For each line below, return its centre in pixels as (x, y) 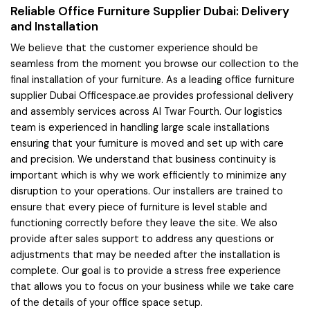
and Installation (54, 27)
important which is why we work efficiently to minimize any (148, 175)
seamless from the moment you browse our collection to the (155, 63)
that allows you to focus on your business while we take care (152, 286)
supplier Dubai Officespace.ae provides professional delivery (152, 95)
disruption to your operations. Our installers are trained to (147, 191)
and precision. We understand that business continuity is (143, 159)
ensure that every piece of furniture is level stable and (139, 207)
